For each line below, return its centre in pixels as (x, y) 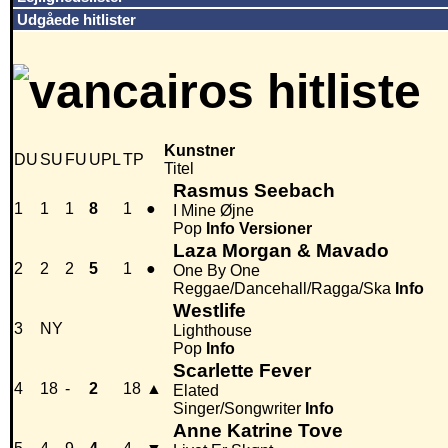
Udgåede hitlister (76, 19)
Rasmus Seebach (254, 191)
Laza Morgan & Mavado (281, 251)
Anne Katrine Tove (258, 431)
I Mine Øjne (213, 211)
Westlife (209, 311)
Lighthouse (212, 331)
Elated (196, 391)
